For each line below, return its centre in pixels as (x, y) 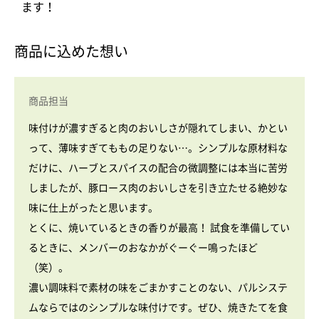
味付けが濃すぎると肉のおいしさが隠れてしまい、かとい (158, 128)
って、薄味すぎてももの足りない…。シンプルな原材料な (158, 148)
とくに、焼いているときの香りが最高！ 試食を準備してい (159, 228)
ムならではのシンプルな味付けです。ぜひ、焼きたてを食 (158, 307)
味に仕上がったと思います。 (93, 208)
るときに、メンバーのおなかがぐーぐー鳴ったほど (143, 247)
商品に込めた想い (71, 51)
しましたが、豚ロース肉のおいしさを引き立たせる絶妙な (158, 188)
